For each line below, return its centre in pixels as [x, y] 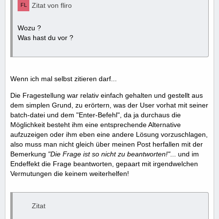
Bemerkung [29, 154]
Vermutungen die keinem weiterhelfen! [70, 174]
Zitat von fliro [52, 6]
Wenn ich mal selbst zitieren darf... [64, 79]
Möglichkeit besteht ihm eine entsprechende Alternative [96, 125]
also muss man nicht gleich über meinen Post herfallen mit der [107, 144]
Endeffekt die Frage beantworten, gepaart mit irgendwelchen [104, 164]
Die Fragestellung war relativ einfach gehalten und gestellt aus [107, 96]
